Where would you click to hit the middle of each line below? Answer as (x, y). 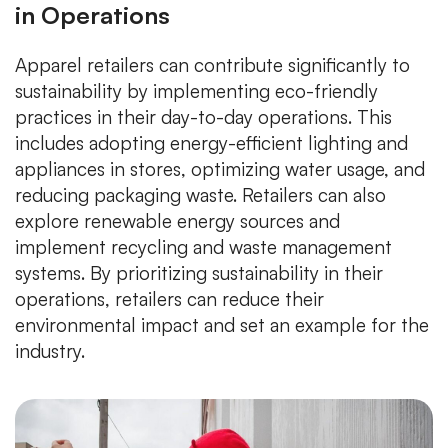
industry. (50, 351)
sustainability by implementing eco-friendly (196, 91)
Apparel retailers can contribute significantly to (212, 65)
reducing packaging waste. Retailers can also (200, 195)
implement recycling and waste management (203, 247)
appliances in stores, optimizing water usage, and (220, 169)
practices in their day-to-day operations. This (203, 117)
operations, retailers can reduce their (169, 299)
